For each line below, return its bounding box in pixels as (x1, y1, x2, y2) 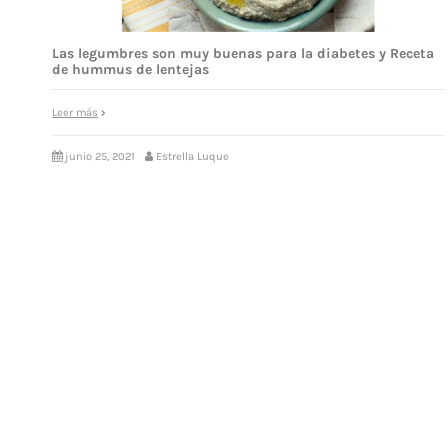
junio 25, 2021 (65, 149, 135, 163)
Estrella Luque (156, 149, 229, 163)
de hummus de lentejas (52, 61, 209, 79)
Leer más (52, 105, 98, 119)
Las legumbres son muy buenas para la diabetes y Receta (52, 45, 434, 63)
